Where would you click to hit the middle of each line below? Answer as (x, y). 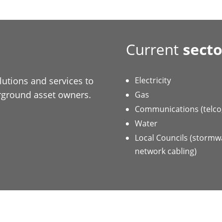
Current (154, 49)
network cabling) (166, 151)
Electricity (153, 80)
